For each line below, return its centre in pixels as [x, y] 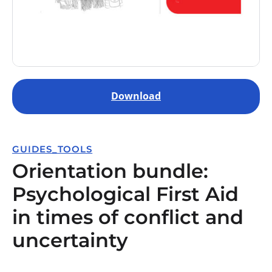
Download [136, 96]
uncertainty [70, 240]
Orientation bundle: [110, 171]
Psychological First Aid [125, 194]
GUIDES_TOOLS [53, 149]
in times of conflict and [128, 217]
